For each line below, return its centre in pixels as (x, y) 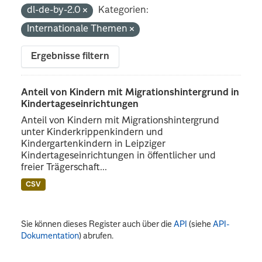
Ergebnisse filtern (70, 56)
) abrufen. (96, 236)
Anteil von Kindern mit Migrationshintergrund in (130, 93)
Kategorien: (124, 10)
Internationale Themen (79, 29)
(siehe (200, 224)
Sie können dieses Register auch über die (98, 224)
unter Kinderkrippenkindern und (92, 132)
